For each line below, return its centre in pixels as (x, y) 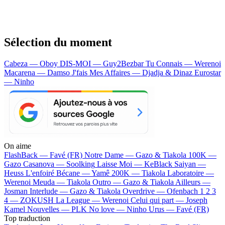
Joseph (197, 200)
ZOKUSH (37, 200)
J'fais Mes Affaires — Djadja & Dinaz (133, 72)
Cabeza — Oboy (32, 63)
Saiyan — (190, 164)
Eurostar (208, 72)
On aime (18, 146)
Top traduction (27, 218)
